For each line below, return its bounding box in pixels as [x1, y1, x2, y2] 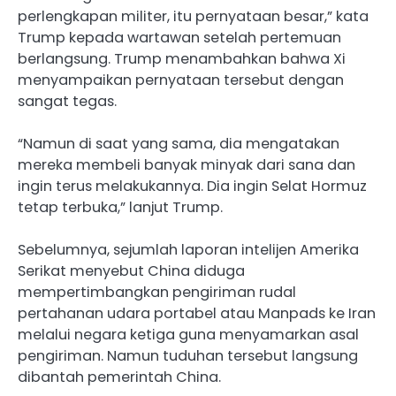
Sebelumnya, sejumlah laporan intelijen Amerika [18, 239, 359, 260]
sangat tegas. [18, 90, 117, 111]
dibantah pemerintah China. [18, 366, 221, 387]
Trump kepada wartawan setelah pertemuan [18, 27, 341, 48]
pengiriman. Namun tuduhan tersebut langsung [18, 345, 358, 366]
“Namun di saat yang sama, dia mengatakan [18, 133, 339, 154]
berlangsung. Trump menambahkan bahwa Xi [18, 48, 346, 69]
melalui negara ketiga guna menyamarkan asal [18, 324, 359, 345]
